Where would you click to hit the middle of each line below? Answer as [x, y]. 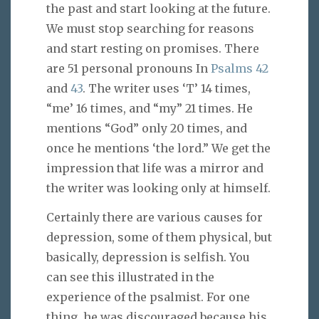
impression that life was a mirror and [155, 168]
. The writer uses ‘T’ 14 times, [167, 89]
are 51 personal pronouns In [129, 69]
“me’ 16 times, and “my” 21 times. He [150, 109]
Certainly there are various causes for [155, 218]
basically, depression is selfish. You [148, 257]
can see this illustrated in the [130, 277]
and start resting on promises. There [153, 49]
